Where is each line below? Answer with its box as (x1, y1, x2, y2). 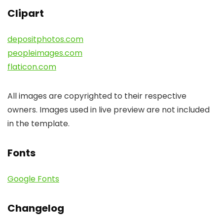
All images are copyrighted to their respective (7, 90, 186, 102)
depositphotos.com (7, 34, 83, 45)
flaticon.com (7, 61, 56, 73)
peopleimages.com (7, 47, 82, 59)
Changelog (7, 201, 64, 215)
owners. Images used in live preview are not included (7, 104, 210, 115)
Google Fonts (7, 173, 59, 184)
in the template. (7, 118, 70, 129)
